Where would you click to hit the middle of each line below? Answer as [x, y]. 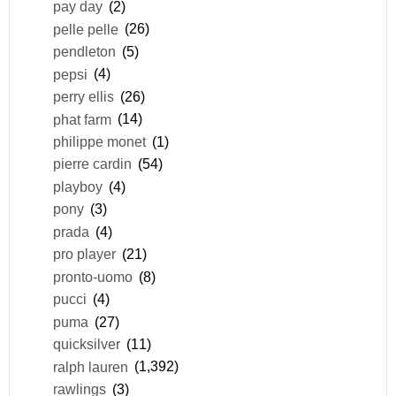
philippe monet [99, 141]
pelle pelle [85, 29]
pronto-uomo [92, 276]
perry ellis [83, 97]
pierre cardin [92, 164]
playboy [77, 186]
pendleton [84, 52]
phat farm [82, 119]
